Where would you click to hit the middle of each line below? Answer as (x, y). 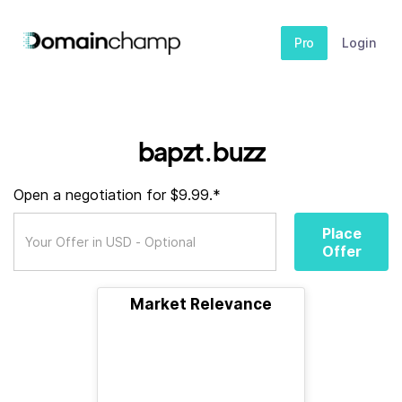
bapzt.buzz (201, 151)
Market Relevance (201, 304)
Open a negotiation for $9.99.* (117, 195)
